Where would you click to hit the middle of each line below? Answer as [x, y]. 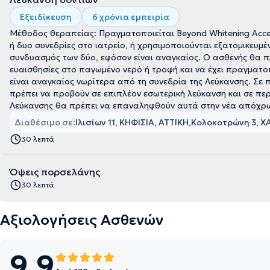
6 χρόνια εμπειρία [131, 17]
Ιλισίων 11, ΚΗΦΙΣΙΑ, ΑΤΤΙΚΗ [132, 122]
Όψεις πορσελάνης [55, 172]
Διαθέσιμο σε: [45, 122]
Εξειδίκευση [46, 17]
